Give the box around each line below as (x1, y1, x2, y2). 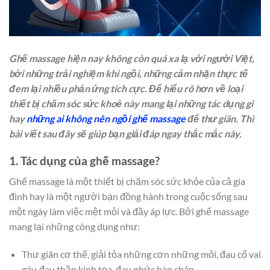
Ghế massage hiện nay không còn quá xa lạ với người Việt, (9, 52, 254, 64)
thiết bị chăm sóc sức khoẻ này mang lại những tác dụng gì (9, 98, 253, 110)
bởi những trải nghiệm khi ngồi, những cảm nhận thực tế (9, 67, 248, 80)
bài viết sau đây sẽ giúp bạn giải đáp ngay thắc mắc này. (9, 128, 242, 140)
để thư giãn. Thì (186, 113, 254, 125)
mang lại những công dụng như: (9, 221, 140, 233)
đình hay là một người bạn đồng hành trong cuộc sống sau (9, 190, 248, 202)
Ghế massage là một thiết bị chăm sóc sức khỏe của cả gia (9, 175, 245, 187)
